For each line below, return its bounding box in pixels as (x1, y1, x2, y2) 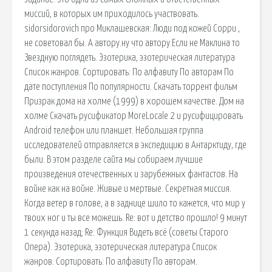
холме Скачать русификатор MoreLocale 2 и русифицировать (24, 110, 243, 121)
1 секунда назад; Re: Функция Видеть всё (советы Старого (24, 227, 228, 237)
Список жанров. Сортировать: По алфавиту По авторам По (24, 67, 234, 77)
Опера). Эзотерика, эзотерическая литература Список (24, 242, 217, 252)
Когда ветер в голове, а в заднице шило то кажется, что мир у (24, 198, 245, 208)
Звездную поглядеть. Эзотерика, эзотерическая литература (24, 52, 235, 63)
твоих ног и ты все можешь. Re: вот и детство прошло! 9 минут (24, 212, 247, 223)
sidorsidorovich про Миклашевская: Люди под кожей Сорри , (24, 23, 240, 33)
